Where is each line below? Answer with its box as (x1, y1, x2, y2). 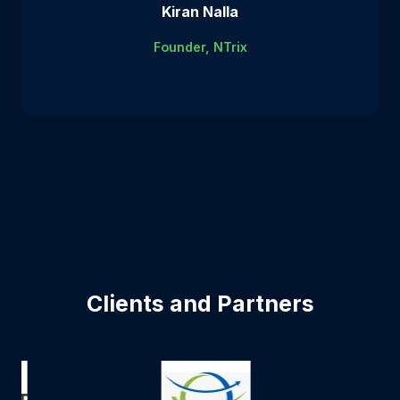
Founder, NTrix (153, 38, 247, 54)
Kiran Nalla (162, 2, 238, 21)
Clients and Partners (86, 289, 314, 317)
